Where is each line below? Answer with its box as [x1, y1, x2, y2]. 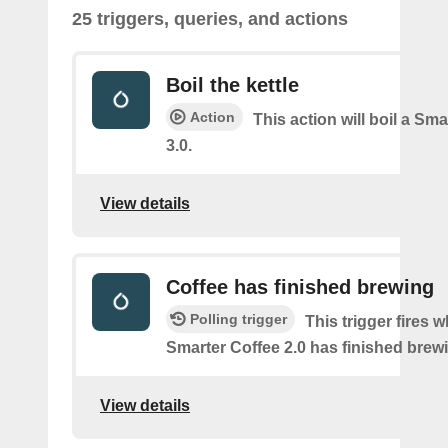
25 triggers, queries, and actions [72, 9, 348, 29]
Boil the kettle [166, 74, 299, 96]
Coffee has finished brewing [166, 276, 434, 298]
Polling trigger [190, 311, 287, 327]
